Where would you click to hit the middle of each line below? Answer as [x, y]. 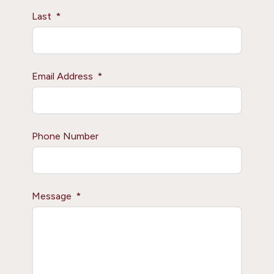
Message [52, 196]
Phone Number [65, 136]
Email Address [63, 76]
